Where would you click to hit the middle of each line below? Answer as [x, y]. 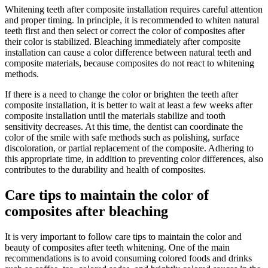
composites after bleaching [86, 211]
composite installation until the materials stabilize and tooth [115, 116]
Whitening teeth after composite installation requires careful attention [134, 10]
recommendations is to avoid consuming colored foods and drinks [128, 258]
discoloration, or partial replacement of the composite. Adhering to [129, 148]
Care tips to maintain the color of [107, 195]
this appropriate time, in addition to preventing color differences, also [134, 159]
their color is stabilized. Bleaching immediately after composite [123, 42]
